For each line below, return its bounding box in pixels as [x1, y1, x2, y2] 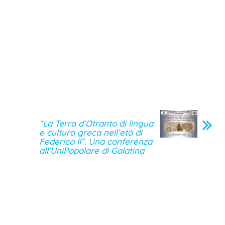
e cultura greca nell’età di [39, 127, 143, 138]
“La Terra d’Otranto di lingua [39, 118, 154, 129]
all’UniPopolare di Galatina [39, 145, 145, 156]
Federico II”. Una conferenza [39, 136, 153, 147]
